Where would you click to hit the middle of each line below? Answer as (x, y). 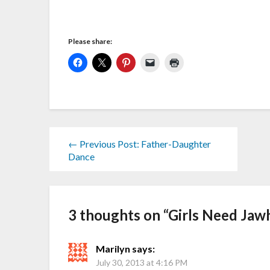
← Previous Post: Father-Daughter (140, 143)
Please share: (90, 42)
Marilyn (113, 248)
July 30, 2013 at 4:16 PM (142, 262)
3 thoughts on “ (118, 215)
